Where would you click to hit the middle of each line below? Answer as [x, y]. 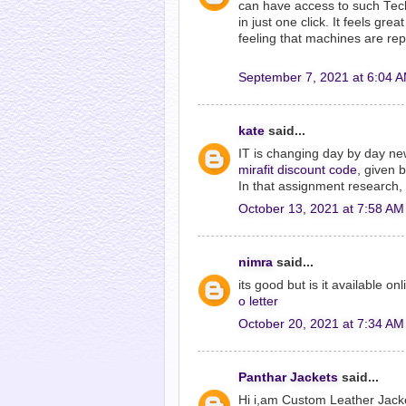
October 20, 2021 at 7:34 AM [321, 324]
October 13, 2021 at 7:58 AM [321, 208]
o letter [258, 301]
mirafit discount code [298, 169]
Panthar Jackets [288, 377]
